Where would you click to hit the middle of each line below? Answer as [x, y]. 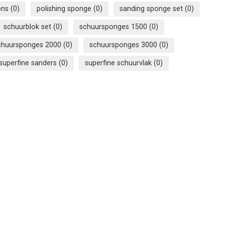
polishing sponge [65, 9]
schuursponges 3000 [124, 45]
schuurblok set [28, 27]
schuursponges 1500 [114, 27]
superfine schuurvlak [119, 63]
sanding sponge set [152, 9]
